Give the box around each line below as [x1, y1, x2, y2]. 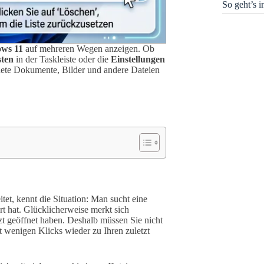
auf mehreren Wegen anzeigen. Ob [23, 44, 154, 54]
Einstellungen [111, 54, 165, 65]
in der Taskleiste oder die [14, 54, 111, 65]
